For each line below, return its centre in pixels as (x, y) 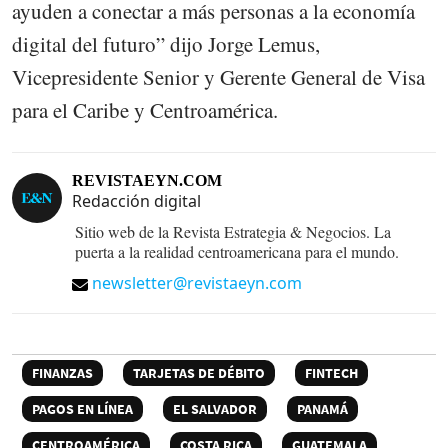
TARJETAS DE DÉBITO (199, 373)
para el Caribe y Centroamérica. (145, 110)
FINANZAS (62, 373)
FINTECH (331, 373)
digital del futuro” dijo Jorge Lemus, (166, 44)
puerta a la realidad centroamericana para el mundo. (237, 252)
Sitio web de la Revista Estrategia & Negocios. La (233, 232)
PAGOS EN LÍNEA (82, 409)
